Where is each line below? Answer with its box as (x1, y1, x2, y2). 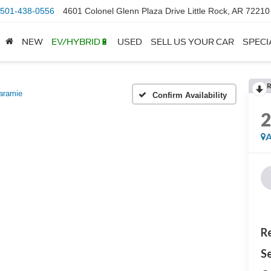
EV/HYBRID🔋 (51, 36, 109, 47)
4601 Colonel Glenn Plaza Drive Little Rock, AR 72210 (63, 6, 270, 16)
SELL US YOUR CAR (151, 36, 234, 47)
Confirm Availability (152, 90, 227, 100)
